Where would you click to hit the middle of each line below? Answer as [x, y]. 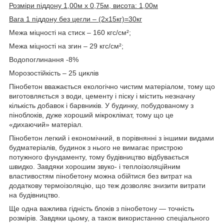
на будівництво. [34, 195]
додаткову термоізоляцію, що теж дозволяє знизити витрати [107, 186]
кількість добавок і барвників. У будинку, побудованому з [101, 106]
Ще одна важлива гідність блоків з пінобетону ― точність [101, 209]
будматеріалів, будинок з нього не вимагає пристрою [96, 148]
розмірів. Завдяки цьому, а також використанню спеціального [109, 218]
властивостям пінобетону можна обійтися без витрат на [100, 176]
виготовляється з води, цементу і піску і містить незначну [102, 96]
